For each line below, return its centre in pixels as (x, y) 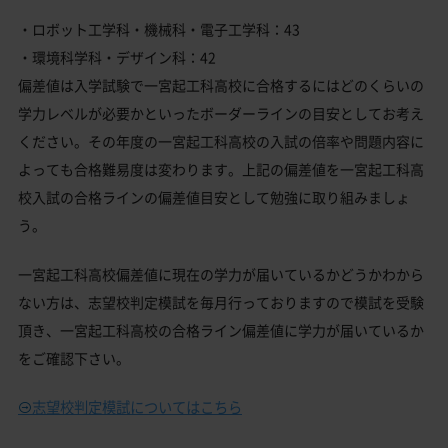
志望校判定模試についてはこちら (137, 407)
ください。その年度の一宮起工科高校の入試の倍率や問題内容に (221, 141)
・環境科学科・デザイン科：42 (117, 57)
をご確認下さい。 (74, 358)
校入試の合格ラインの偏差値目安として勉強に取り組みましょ (214, 197)
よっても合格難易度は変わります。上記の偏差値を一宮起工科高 (221, 169)
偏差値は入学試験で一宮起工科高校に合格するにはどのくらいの (221, 85)
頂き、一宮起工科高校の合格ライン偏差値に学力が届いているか (221, 330)
